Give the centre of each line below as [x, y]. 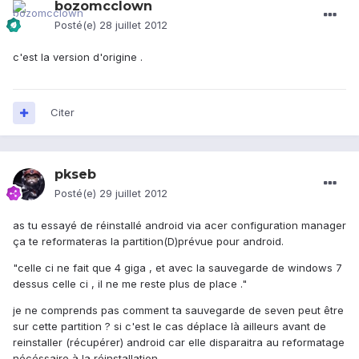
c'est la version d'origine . [78, 57]
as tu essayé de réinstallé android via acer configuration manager [179, 226]
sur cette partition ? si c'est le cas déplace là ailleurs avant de [169, 327]
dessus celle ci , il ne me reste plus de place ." [130, 284]
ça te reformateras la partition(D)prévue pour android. [148, 242]
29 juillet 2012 [133, 194]
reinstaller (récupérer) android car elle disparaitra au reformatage [179, 343]
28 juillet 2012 [133, 25]
